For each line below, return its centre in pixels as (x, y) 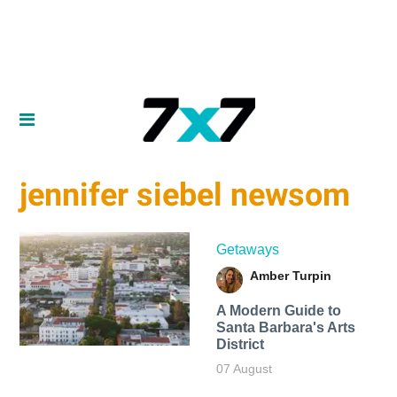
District (240, 344)
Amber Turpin (290, 275)
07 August (244, 368)
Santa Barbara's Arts (285, 327)
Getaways (247, 249)
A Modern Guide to (278, 310)
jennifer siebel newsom (185, 195)
